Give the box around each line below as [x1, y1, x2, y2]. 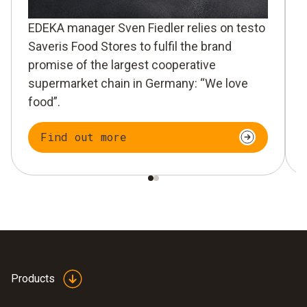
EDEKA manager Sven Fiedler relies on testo [28, 20, 265, 35]
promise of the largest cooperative [28, 57, 216, 72]
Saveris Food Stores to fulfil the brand [28, 38, 232, 53]
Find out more [40, 130, 127, 145]
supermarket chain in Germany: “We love [28, 75, 248, 90]
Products [11, 271, 55, 285]
